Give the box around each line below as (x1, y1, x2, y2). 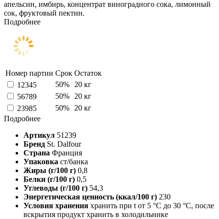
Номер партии (5, 68, 53, 77)
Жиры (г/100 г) (23, 166, 78, 175)
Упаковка (23, 157, 60, 166)
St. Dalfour (47, 139, 81, 148)
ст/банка (60, 157, 88, 166)
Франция (52, 148, 82, 157)
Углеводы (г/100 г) (23, 183, 89, 192)
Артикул (23, 131, 57, 139)
